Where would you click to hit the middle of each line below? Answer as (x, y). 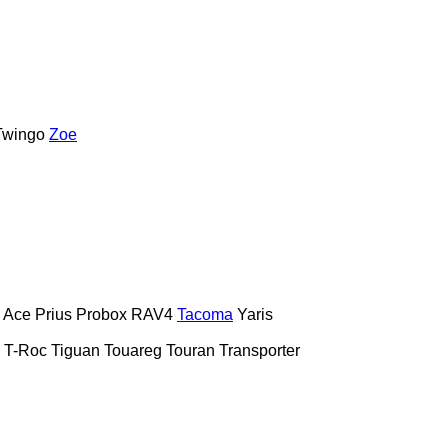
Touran (190, 350)
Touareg (133, 350)
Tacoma (205, 314)
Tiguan (75, 350)
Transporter (259, 350)
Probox (101, 314)
